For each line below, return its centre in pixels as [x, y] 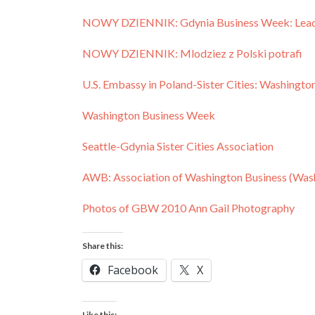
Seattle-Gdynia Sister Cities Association [178, 146]
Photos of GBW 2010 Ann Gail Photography [188, 208]
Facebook [133, 270]
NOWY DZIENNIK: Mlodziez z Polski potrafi [192, 53]
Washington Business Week [149, 115]
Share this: [103, 246]
